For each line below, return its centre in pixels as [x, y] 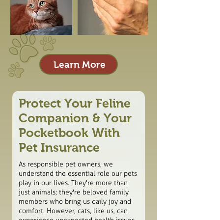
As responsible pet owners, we [66, 164]
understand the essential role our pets [78, 174]
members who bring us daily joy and [75, 202]
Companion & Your [75, 118]
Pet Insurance [59, 147]
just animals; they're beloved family [74, 192]
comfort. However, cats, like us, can [73, 211]
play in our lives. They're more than [73, 183]
